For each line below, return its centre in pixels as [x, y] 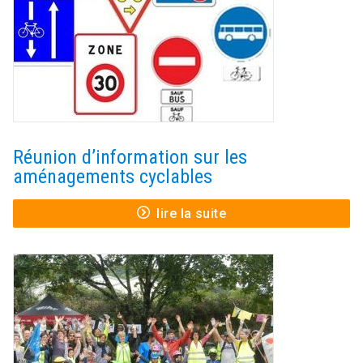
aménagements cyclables [113, 177]
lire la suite [192, 214]
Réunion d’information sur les [130, 158]
